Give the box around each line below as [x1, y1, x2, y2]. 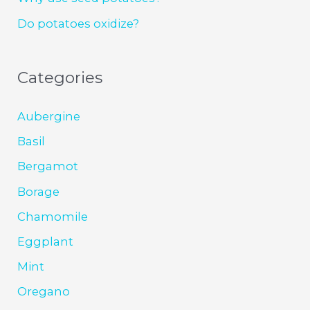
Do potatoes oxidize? [17, 16, 140, 30]
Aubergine [17, 109, 81, 124]
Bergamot [17, 159, 79, 174]
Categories [17, 68, 103, 88]
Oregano [17, 284, 71, 298]
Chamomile [17, 209, 89, 224]
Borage [17, 184, 60, 199]
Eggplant [17, 234, 74, 248]
